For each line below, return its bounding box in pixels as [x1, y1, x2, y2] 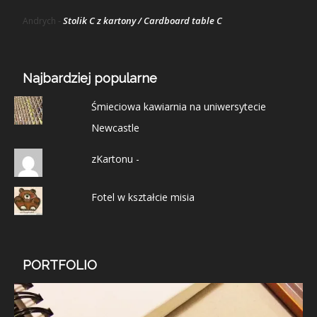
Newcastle [91, 120, 139, 134]
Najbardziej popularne [23, 70, 157, 86]
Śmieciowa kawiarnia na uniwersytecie [91, 99, 266, 113]
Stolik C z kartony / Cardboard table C [63, 13, 222, 27]
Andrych [23, 14, 56, 27]
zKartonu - [91, 151, 139, 166]
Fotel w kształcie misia [91, 190, 195, 204]
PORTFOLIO [23, 257, 97, 272]
